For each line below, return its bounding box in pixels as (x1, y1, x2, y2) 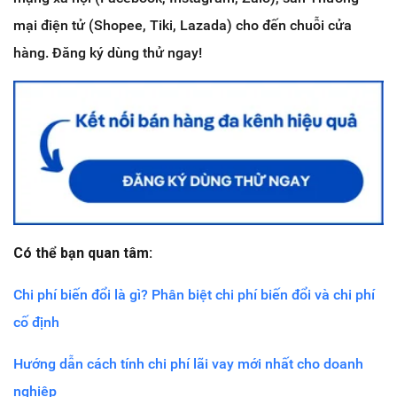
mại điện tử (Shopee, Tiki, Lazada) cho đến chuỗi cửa (13, 16, 352, 34)
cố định (13, 314, 59, 331)
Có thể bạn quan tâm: (13, 245, 152, 262)
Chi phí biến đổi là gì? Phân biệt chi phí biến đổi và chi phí (13, 286, 375, 304)
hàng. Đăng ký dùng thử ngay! (13, 43, 202, 61)
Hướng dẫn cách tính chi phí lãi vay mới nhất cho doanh (13, 355, 363, 373)
